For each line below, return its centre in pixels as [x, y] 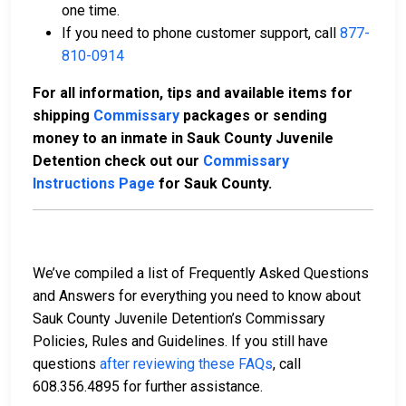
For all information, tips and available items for [193, 92]
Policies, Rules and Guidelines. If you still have [180, 341]
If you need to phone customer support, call [201, 33]
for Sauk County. [213, 183]
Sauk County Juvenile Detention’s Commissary [179, 318]
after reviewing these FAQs [186, 363]
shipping [63, 115]
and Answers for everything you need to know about [197, 295]
